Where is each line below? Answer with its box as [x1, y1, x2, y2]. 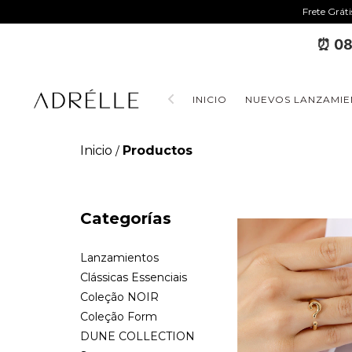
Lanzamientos [80, 251, 159, 265]
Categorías [80, 209, 171, 228]
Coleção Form [80, 310, 157, 324]
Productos [123, 143, 192, 158]
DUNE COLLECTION [80, 329, 195, 343]
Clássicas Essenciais [80, 270, 187, 284]
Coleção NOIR [80, 290, 159, 304]
